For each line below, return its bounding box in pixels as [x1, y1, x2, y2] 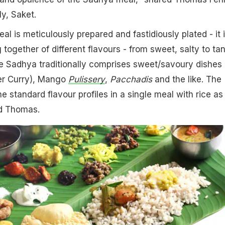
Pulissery [68, 74, 105, 84]
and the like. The [152, 74, 221, 84]
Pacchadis [109, 74, 152, 84]
